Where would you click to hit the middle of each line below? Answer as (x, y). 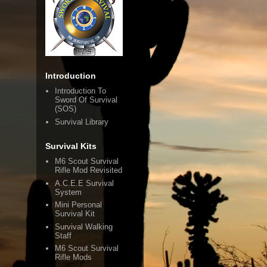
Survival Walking (84, 226)
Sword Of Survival (86, 100)
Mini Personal (79, 205)
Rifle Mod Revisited (89, 170)
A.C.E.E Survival (85, 183)
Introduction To (81, 91)
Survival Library (82, 122)
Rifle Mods (74, 257)
